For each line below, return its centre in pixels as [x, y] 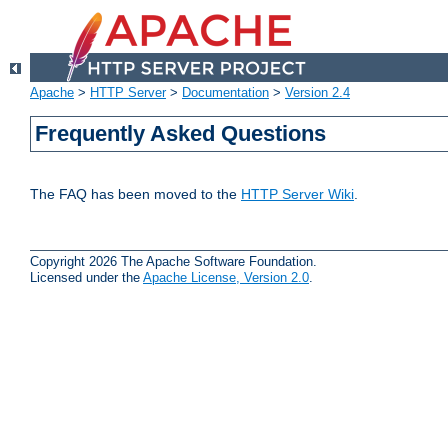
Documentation [225, 93]
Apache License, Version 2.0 [226, 277]
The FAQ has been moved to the [135, 194]
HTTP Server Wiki [297, 194]
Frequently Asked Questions [181, 134]
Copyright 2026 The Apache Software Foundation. [173, 261]
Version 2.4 [317, 93]
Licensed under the [86, 277]
